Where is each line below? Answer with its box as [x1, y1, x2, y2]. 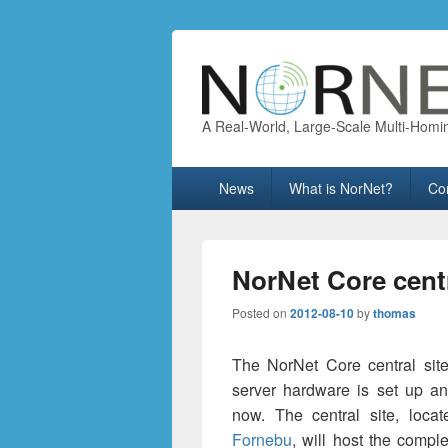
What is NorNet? [288, 178, 393, 198]
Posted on [232, 304, 290, 321]
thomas [373, 304, 416, 322]
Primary [171, 165, 226, 188]
